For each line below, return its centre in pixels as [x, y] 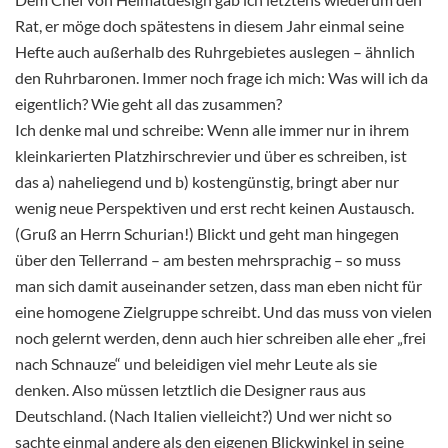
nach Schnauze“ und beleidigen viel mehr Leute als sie [196, 364]
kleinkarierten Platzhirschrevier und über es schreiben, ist [211, 156]
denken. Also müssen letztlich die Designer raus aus [190, 390]
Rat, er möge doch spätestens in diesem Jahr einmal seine [209, 26]
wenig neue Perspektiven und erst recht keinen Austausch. [214, 208]
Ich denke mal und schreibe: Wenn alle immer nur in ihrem [212, 130]
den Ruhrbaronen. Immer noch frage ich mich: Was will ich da [221, 78]
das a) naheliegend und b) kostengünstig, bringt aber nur [207, 182]
